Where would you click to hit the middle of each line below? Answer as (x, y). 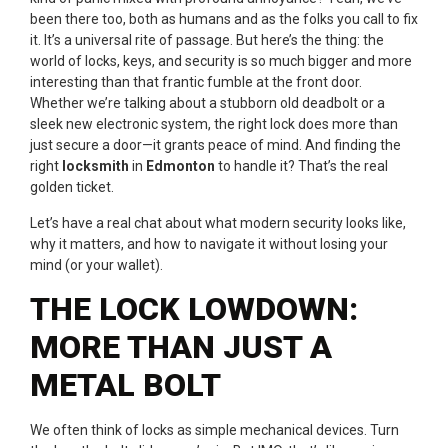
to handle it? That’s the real (301, 166)
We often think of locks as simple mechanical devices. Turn (214, 429)
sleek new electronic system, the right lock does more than (214, 124)
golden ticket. (72, 187)
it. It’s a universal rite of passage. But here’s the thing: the (207, 40)
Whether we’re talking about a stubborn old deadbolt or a (207, 103)
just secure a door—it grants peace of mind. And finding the (215, 145)
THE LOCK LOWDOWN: (194, 308)
